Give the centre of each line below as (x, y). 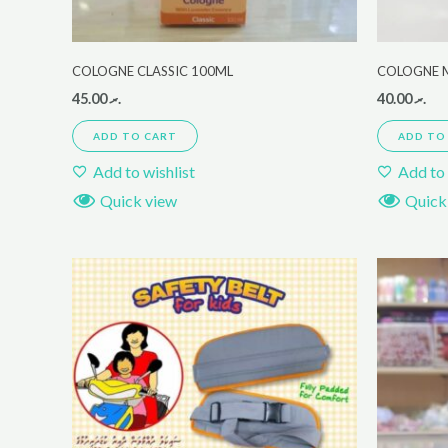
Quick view (138, 200)
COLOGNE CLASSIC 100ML (152, 71)
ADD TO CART (135, 135)
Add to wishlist (144, 171)
